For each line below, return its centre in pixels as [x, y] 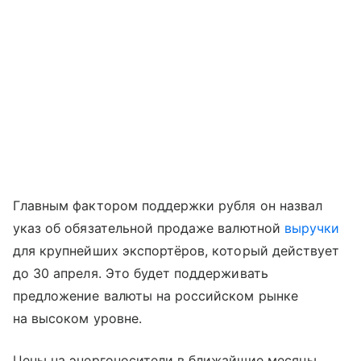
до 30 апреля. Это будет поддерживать [141, 273]
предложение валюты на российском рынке [156, 295]
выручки [312, 228]
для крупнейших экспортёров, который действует [176, 250]
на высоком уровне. [77, 318]
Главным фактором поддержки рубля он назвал [168, 205]
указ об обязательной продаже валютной [149, 228]
